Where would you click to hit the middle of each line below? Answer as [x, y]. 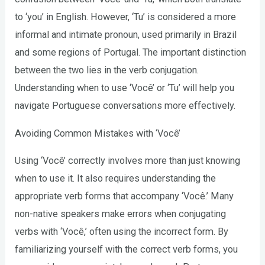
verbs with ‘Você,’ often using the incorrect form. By [122, 232]
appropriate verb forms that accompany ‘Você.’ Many [125, 196]
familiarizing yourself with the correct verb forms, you [127, 250]
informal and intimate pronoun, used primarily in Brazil [126, 35]
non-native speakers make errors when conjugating [121, 214]
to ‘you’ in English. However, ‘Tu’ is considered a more [126, 17]
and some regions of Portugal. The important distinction [131, 53]
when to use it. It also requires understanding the [116, 179]
